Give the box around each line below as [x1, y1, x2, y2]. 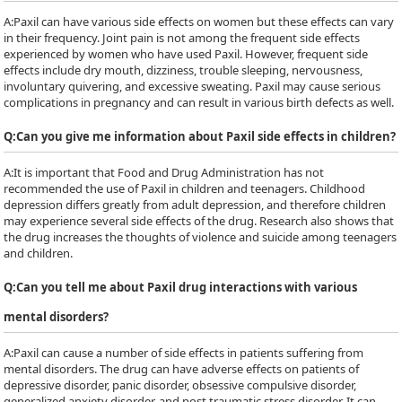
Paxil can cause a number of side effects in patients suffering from [13, 345, 364, 361]
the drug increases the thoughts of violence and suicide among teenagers [4, 229, 398, 245]
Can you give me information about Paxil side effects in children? [16, 128, 397, 144]
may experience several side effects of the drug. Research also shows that [4, 213, 395, 229]
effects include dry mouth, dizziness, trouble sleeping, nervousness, [4, 62, 363, 78]
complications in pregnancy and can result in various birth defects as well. [4, 94, 395, 110]
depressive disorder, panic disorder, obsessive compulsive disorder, [4, 377, 357, 393]
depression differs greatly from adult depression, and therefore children [4, 197, 387, 213]
